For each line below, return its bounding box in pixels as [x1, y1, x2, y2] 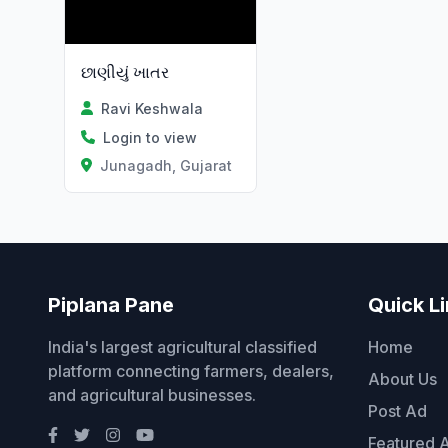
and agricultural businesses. [48, 384, 256, 405]
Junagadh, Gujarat [99, 156, 232, 174]
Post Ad [368, 400, 427, 421]
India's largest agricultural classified [48, 336, 317, 357]
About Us [368, 368, 437, 389]
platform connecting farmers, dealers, [48, 360, 334, 381]
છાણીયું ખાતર [81, 61, 169, 82]
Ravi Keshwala [101, 99, 204, 117]
